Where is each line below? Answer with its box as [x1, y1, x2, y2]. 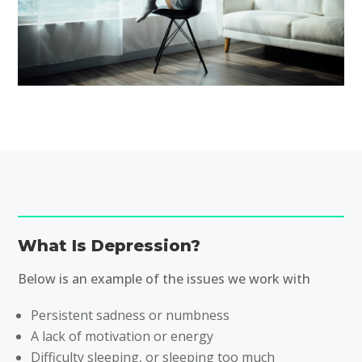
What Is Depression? [18, 235, 201, 255]
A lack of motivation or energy [31, 326, 214, 345]
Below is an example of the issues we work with [18, 269, 311, 288]
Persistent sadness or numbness [31, 305, 230, 324]
